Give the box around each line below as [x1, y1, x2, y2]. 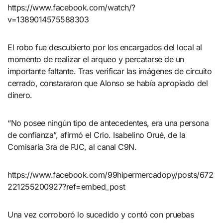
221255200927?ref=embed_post [7, 182, 125, 192]
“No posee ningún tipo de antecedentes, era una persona [7, 118, 209, 128]
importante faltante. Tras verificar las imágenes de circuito [7, 66, 212, 77]
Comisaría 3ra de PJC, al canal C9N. [7, 142, 137, 152]
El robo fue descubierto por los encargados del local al [7, 42, 202, 53]
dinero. [7, 90, 32, 101]
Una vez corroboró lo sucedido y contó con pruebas [7, 210, 194, 220]
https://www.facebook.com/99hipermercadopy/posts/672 [7, 170, 214, 180]
